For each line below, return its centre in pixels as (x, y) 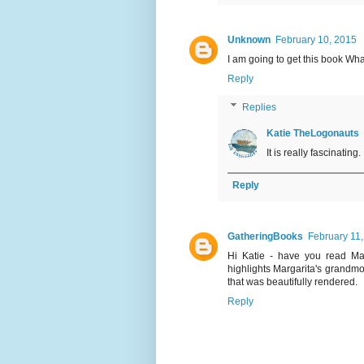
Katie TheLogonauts (313, 133)
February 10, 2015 (316, 39)
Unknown (249, 39)
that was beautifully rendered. (292, 282)
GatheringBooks (265, 236)
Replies (260, 107)
